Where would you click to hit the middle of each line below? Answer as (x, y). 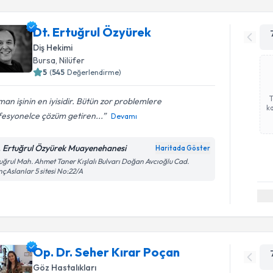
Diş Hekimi (53, 47)
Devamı (124, 116)
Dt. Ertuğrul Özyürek (92, 32)
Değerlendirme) (94, 72)
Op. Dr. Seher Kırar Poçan (107, 252)
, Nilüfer (70, 60)
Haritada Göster (183, 148)
